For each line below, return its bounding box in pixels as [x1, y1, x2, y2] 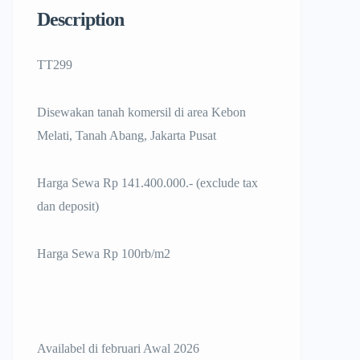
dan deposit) [37, 199, 99, 213]
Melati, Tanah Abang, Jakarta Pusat [37, 129, 216, 142]
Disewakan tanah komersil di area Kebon [37, 105, 246, 119]
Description [37, 9, 124, 30]
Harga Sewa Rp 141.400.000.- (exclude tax [37, 176, 258, 190]
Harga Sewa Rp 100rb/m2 [37, 247, 170, 260]
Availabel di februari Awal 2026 [37, 342, 199, 355]
